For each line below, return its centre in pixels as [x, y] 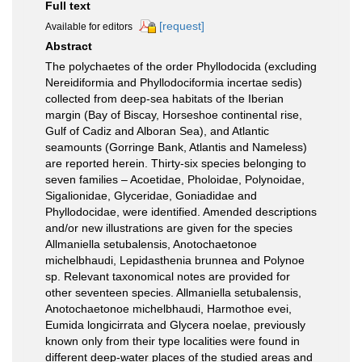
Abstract [69, 46]
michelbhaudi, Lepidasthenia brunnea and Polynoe [175, 261]
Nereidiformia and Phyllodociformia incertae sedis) [174, 83]
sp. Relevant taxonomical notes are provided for [168, 277]
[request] [182, 26]
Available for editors [89, 27]
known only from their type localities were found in [173, 341]
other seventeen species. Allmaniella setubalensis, [173, 293]
